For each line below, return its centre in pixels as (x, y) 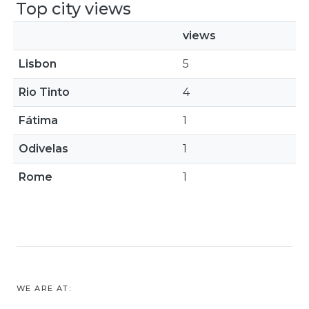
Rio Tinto (44, 92)
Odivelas (43, 149)
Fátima (38, 120)
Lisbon (38, 64)
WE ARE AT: (44, 288)
